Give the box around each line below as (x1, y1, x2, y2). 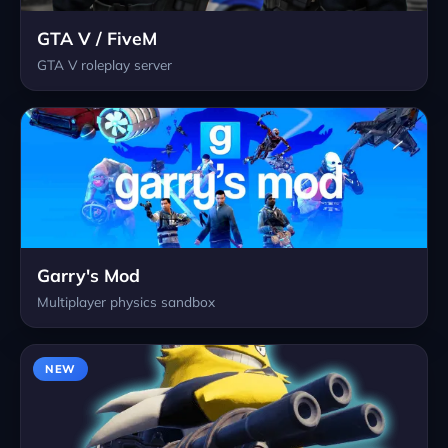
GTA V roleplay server (37, 55, 172, 73)
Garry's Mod (37, 263, 140, 286)
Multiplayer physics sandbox (37, 292, 215, 310)
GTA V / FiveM (37, 26, 157, 49)
